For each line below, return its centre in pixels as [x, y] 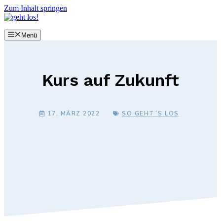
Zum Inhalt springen [36, 8]
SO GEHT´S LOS [150, 114]
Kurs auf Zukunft [110, 80]
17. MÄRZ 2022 [74, 114]
